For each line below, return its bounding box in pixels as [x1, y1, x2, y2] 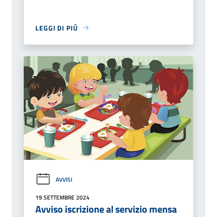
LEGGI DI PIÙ [35, 22, 78, 33]
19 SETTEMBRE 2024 [35, 193, 90, 202]
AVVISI [56, 175, 72, 185]
